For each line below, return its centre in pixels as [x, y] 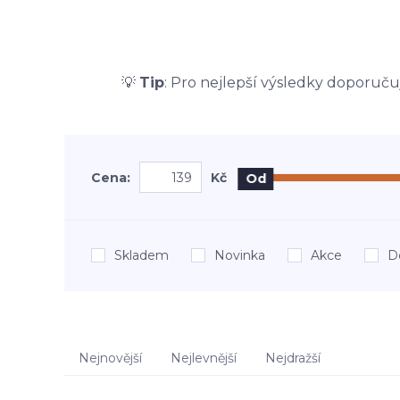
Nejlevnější [204, 358]
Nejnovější [110, 358]
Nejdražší [293, 358]
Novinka [240, 255]
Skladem [142, 255]
